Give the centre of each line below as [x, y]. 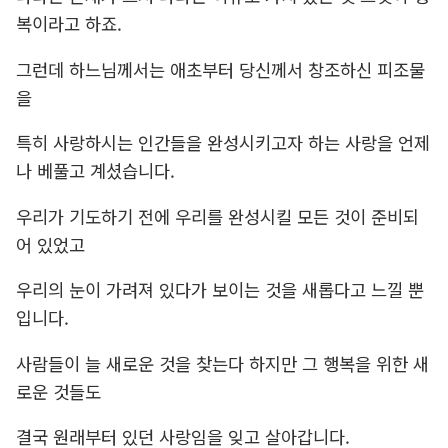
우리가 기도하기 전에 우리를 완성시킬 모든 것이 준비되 [217, 216]
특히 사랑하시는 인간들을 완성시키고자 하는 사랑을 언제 [222, 143]
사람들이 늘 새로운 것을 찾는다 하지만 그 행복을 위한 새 [222, 363]
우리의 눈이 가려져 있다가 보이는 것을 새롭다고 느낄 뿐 [219, 290]
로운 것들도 [58, 391]
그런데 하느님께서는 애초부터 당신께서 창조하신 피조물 [220, 69]
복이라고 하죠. [68, 23]
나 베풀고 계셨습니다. [95, 171]
